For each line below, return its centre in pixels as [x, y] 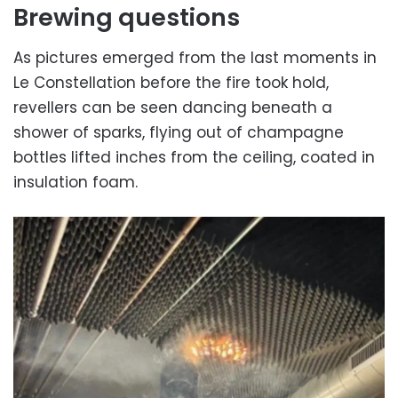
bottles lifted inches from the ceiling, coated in [194, 158]
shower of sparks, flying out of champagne [179, 133]
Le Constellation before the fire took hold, [171, 83]
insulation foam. [76, 183]
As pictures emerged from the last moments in [195, 58]
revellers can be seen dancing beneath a [173, 108]
